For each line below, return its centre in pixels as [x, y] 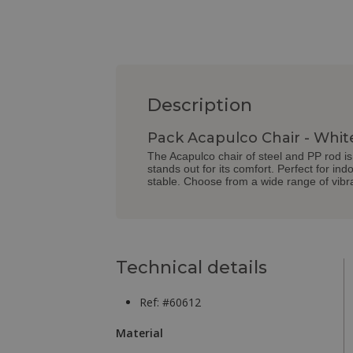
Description [200, 106]
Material [139, 333]
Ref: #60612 [170, 303]
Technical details [191, 268]
